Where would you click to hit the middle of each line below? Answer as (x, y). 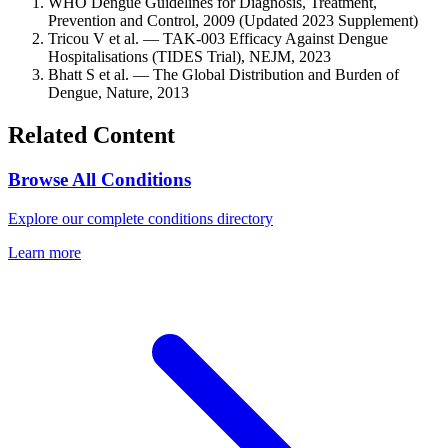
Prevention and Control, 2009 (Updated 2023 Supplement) (233, 21)
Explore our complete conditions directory (140, 218)
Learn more (44, 252)
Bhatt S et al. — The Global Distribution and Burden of (223, 75)
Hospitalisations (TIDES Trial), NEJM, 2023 (189, 57)
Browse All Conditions (99, 180)
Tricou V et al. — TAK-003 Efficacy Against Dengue (218, 39)
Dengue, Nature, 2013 (118, 93)
